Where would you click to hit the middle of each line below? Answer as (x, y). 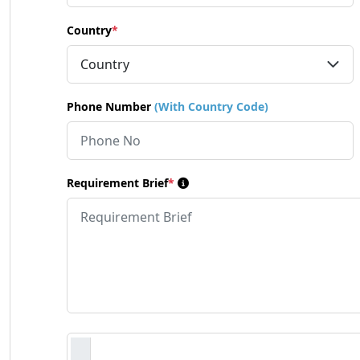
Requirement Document (133, 340)
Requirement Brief (117, 183)
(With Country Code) (211, 106)
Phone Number (110, 106)
